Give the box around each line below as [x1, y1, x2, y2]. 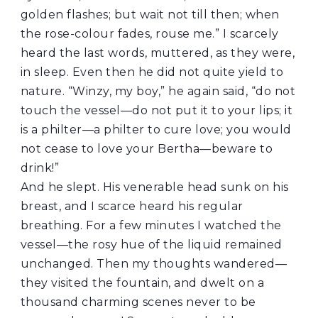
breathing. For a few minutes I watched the [20, 219, 282, 233]
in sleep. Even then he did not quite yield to [20, 65, 284, 79]
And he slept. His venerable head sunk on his [20, 180, 289, 194]
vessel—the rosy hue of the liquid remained [20, 238, 283, 252]
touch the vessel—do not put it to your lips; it [20, 104, 293, 118]
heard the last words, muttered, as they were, [20, 46, 295, 60]
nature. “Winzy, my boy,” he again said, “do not [20, 84, 296, 99]
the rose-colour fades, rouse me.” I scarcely [20, 27, 279, 41]
